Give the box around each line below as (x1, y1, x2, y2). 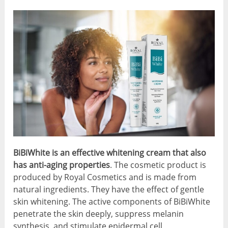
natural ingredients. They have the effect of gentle (13, 183, 205, 195)
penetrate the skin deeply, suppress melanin (13, 208, 184, 219)
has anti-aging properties (13, 159, 110, 170)
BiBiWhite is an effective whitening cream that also (13, 147, 207, 158)
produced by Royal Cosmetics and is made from (13, 171, 197, 183)
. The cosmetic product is (110, 159, 207, 170)
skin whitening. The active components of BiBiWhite (13, 195, 211, 207)
